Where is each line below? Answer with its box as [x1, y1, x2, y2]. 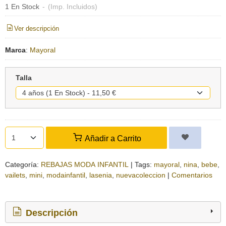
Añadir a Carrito [83, 133, 142, 143]
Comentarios [172, 171, 212, 180]
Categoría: [5, 160, 41, 169]
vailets [5, 171, 25, 180]
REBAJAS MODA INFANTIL [41, 160, 129, 169]
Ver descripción [14, 25, 60, 33]
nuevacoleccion [116, 171, 165, 180]
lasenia [89, 171, 112, 180]
